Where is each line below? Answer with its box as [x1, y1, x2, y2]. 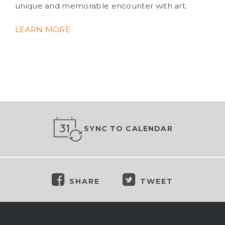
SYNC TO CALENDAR [84, 124, 173, 133]
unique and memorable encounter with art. [15, 1, 187, 11]
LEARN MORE [15, 25, 71, 34]
